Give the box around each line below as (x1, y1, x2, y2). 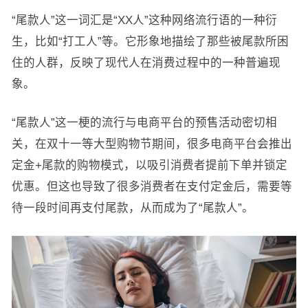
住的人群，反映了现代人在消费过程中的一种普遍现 (11, 56, 280, 69)
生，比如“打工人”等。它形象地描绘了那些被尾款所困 (11, 34, 289, 47)
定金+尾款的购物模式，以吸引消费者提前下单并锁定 (11, 158, 287, 171)
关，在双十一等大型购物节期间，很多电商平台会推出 (11, 137, 292, 150)
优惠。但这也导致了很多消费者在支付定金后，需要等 (11, 179, 292, 192)
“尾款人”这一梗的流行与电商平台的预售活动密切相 (11, 115, 277, 129)
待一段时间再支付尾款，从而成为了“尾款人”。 (11, 201, 254, 214)
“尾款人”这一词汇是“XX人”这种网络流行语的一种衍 (11, 13, 277, 26)
